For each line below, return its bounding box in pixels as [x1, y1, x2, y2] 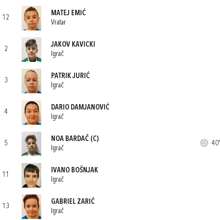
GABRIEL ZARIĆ [51, 198, 95, 206]
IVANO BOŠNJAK [51, 166, 98, 174]
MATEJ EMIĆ [51, 9, 86, 17]
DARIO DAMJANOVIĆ [51, 104, 110, 111]
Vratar [51, 19, 66, 27]
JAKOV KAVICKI [51, 41, 95, 49]
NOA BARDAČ [51, 135, 89, 143]
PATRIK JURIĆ [51, 72, 90, 80]
